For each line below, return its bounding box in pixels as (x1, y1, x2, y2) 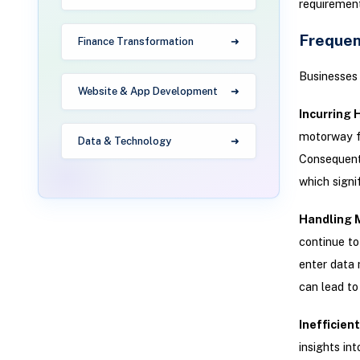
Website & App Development (78, 85, 219, 98)
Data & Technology (78, 135, 172, 148)
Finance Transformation (78, 35, 194, 48)
